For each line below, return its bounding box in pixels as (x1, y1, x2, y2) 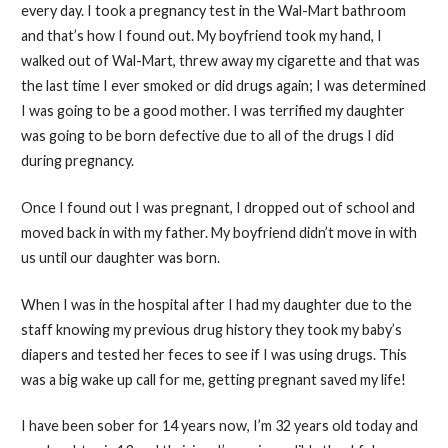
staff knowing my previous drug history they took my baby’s (20, 320, 402, 338)
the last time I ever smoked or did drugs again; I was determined (20, 77, 426, 95)
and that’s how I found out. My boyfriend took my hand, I (20, 27, 382, 45)
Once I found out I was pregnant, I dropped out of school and (20, 199, 415, 217)
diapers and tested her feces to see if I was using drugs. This (20, 345, 407, 363)
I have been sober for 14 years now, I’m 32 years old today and (20, 417, 418, 435)
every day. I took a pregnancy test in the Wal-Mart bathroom (20, 2, 406, 20)
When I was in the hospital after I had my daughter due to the (20, 295, 412, 313)
